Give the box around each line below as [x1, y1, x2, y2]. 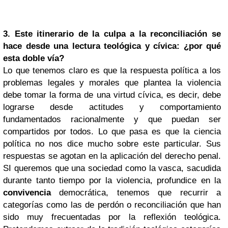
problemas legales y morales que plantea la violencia [3, 78, 221, 88]
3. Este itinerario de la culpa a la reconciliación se [3, 29, 221, 39]
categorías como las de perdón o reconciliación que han [3, 200, 221, 210]
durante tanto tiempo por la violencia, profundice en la [3, 176, 221, 185]
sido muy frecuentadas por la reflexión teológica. [3, 212, 221, 222]
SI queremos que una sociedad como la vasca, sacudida [3, 163, 221, 173]
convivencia [3, 188, 51, 197]
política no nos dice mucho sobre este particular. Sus [3, 139, 221, 149]
